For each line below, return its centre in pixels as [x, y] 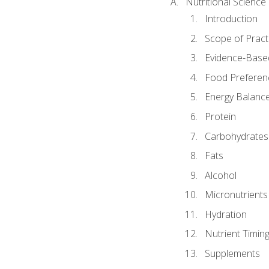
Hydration [225, 214]
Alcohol [220, 175]
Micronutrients [236, 195]
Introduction [231, 19]
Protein [220, 117]
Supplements [232, 253]
